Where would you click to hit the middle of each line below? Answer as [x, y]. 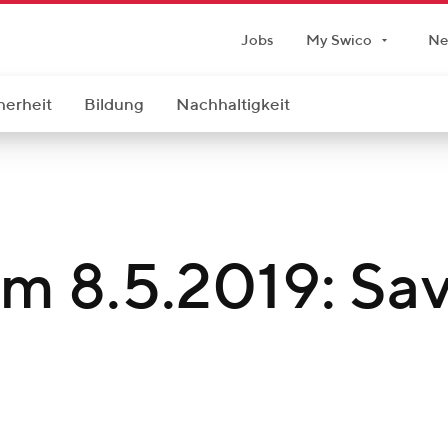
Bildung [114, 105]
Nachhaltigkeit [233, 105]
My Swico [338, 40]
